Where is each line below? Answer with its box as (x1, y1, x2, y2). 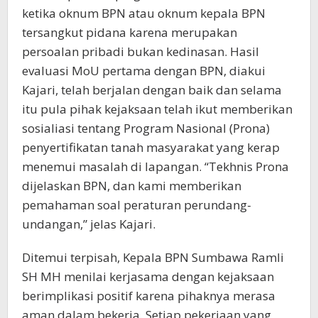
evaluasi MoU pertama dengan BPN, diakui (22, 62, 265, 79)
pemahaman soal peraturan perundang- (22, 196, 251, 213)
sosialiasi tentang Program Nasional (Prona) (22, 119, 270, 136)
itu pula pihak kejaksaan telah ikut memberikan (22, 100, 292, 117)
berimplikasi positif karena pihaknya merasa (22, 287, 275, 304)
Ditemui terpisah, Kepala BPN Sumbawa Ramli (22, 248, 284, 265)
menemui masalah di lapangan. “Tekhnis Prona (22, 158, 289, 175)
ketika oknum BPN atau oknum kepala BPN (22, 4, 265, 21)
